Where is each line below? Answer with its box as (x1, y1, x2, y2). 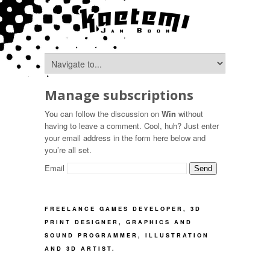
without (176, 108, 203, 119)
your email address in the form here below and (45, 132, 206, 143)
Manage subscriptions (45, 86, 193, 104)
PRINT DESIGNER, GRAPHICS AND (45, 218, 192, 226)
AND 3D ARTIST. (45, 244, 116, 253)
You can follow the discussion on (45, 108, 162, 119)
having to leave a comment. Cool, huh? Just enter (45, 120, 219, 131)
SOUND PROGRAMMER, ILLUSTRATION (45, 231, 209, 239)
